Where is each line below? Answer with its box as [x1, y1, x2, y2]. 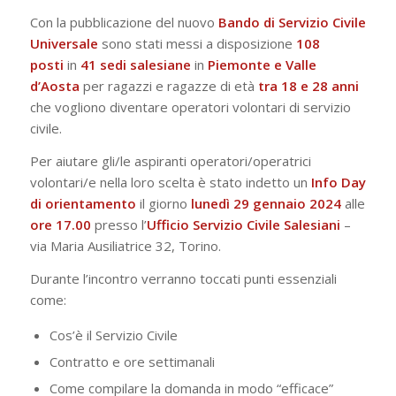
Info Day [310, 173, 366, 192]
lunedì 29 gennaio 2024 [190, 194, 341, 213]
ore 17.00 [29, 216, 95, 234]
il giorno [135, 194, 191, 213]
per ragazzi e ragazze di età [82, 77, 258, 95]
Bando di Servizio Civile [217, 13, 366, 32]
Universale [29, 34, 98, 53]
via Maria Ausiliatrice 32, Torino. [29, 237, 221, 255]
